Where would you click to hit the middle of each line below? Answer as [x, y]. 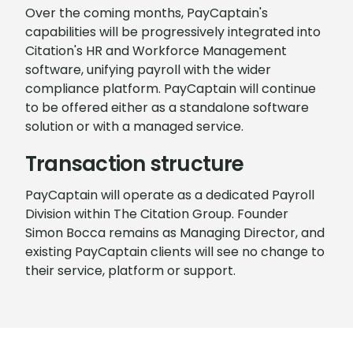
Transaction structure [135, 164]
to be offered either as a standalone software [167, 108]
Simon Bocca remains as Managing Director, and [175, 233]
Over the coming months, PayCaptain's [147, 13]
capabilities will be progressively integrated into [173, 32]
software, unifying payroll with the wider [148, 70]
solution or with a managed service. [134, 126]
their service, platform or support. [130, 271]
